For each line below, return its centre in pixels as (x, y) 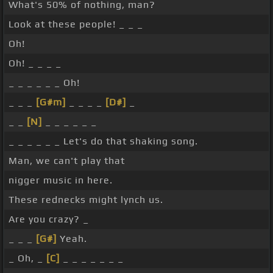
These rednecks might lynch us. (86, 200)
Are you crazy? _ (49, 219)
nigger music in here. (61, 180)
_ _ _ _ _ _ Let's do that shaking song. (103, 141)
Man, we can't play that (67, 161)
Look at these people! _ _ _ (76, 24)
